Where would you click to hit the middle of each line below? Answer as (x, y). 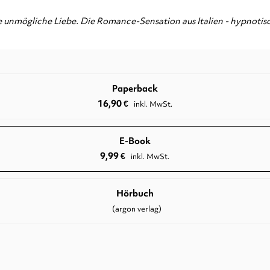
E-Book (135, 141)
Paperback (135, 89)
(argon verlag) (137, 209)
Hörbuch (135, 194)
